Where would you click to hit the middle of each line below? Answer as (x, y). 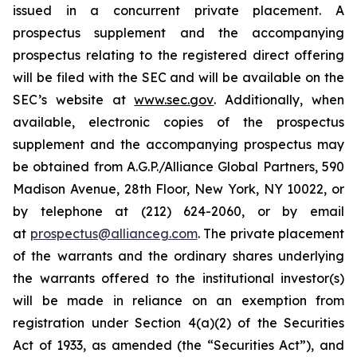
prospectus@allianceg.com (114, 233)
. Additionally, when (279, 100)
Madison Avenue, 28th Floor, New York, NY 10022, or (178, 189)
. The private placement (271, 233)
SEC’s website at (74, 100)
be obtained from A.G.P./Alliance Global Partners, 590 (178, 167)
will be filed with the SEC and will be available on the (178, 77)
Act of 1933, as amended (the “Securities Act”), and (178, 345)
